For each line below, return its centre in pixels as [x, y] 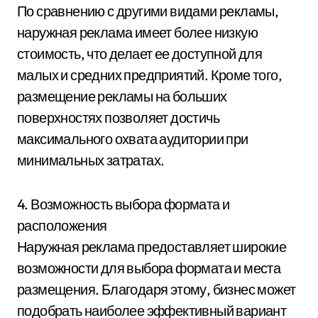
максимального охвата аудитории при [133, 138]
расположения [62, 225]
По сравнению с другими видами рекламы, [148, 11]
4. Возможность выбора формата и [124, 204]
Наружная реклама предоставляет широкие [152, 246]
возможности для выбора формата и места [149, 268]
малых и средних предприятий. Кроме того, [149, 75]
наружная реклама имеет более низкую [137, 32]
